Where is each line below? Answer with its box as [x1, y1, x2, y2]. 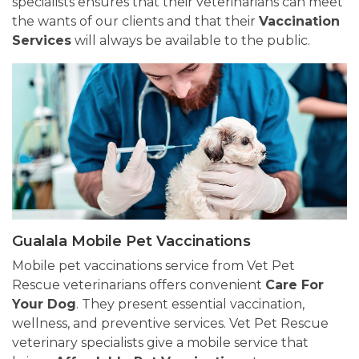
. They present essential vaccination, [76, 296, 305, 313]
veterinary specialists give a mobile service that [12, 335, 309, 351]
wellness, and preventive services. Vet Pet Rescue [12, 316, 329, 332]
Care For [265, 277, 324, 293]
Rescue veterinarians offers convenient [12, 277, 265, 293]
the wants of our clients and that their [12, 14, 259, 30]
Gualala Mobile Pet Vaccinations [12, 232, 251, 251]
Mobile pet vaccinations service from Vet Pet [12, 258, 295, 274]
